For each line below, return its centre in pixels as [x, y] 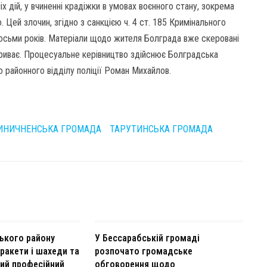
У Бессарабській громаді [147, 238]
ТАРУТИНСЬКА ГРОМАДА [161, 129]
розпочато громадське [143, 251]
